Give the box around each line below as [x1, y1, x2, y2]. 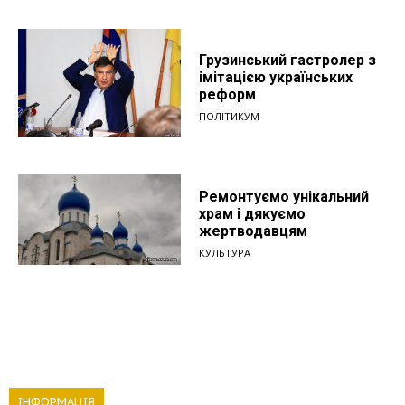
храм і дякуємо [199, 204, 306, 222]
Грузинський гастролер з [199, 51, 376, 69]
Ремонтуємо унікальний [199, 187, 369, 205]
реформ [199, 85, 256, 103]
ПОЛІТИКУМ [199, 108, 259, 123]
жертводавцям [199, 221, 307, 240]
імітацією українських [199, 68, 353, 86]
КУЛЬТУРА [199, 245, 250, 259]
